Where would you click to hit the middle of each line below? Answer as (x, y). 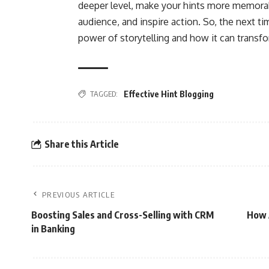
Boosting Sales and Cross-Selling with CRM (122, 215)
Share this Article (81, 144)
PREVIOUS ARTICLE (78, 195)
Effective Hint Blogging (169, 94)
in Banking (53, 229)
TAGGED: (104, 94)
